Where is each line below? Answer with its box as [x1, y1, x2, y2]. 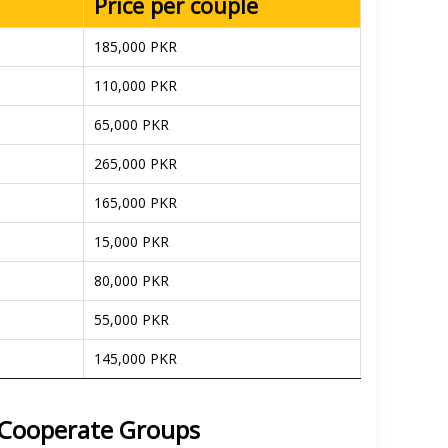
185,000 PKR [94, 37, 177, 56]
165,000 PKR [94, 193, 177, 212]
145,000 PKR [94, 349, 177, 368]
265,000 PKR [94, 154, 177, 173]
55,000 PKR [94, 310, 169, 329]
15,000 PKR [94, 232, 169, 251]
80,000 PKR [94, 271, 169, 290]
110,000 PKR [94, 76, 177, 95]
